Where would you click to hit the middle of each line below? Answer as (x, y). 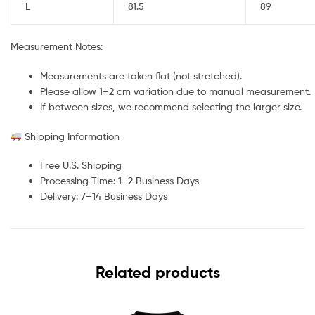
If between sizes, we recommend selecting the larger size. (171, 106)
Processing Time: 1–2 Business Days (120, 181)
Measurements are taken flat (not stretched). (141, 75)
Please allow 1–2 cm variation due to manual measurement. (175, 91)
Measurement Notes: (57, 46)
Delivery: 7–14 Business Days (104, 196)
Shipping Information (70, 136)
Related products (157, 273)
